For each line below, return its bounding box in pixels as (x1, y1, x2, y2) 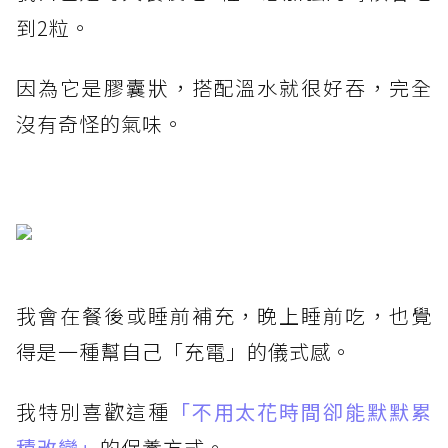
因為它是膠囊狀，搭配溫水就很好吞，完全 (16, 73, 432, 103)
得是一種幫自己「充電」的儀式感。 (16, 337, 352, 367)
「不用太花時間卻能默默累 (169, 397, 433, 427)
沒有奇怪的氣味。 (16, 109, 184, 139)
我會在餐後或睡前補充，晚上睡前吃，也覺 (16, 301, 432, 331)
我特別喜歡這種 (16, 397, 170, 427)
